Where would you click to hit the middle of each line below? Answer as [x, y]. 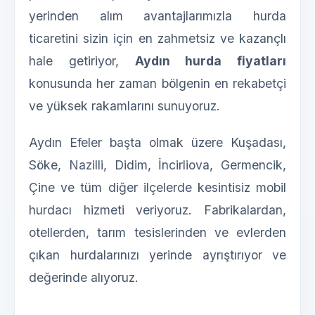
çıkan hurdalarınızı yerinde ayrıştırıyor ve [157, 255]
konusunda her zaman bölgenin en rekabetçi [157, 84]
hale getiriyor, [82, 61]
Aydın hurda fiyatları [210, 61]
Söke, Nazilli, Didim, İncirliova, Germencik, [157, 165]
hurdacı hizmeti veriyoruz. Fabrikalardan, [157, 210]
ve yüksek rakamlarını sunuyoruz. [124, 106]
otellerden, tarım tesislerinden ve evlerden [157, 233]
